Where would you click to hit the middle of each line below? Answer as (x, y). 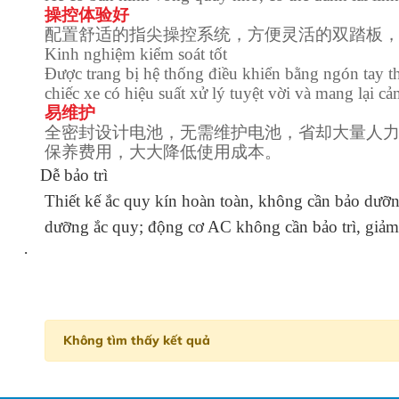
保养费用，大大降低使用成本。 (163, 152)
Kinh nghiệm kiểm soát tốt (136, 54)
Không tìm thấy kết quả (137, 340)
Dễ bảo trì (73, 175)
